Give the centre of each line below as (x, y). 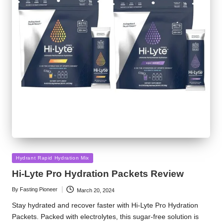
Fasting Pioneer (39, 190)
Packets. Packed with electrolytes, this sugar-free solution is (105, 217)
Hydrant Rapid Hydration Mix (53, 158)
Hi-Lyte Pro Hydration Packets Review (98, 173)
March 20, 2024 (95, 190)
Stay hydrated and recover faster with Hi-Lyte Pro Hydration (105, 206)
